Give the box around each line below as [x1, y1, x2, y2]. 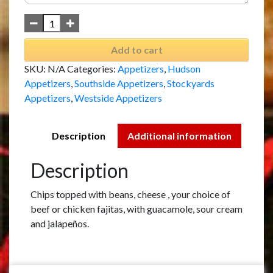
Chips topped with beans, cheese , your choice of [30, 188, 230, 200]
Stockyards [167, 77, 214, 90]
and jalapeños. [30, 218, 89, 230]
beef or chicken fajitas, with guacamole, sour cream [30, 203, 243, 215]
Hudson [168, 63, 200, 75]
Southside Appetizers [74, 77, 163, 90]
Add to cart [110, 44, 163, 56]
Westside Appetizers [74, 92, 162, 104]
